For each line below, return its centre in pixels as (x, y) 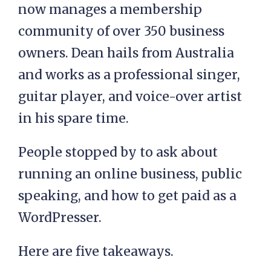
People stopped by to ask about (118, 152)
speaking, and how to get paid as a (127, 196)
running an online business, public (130, 174)
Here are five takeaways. (96, 251)
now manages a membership (110, 9)
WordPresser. (60, 217)
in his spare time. (73, 118)
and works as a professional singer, (129, 75)
